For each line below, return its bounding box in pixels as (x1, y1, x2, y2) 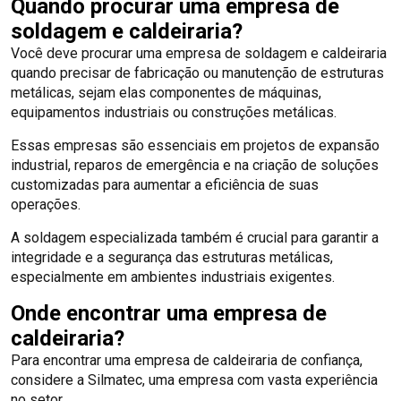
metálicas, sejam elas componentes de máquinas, (11, 83, 321, 101)
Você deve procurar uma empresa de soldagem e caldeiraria (11, 44, 387, 62)
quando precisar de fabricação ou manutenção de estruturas (11, 64, 384, 81)
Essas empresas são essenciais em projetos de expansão (11, 136, 380, 154)
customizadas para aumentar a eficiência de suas (11, 175, 319, 193)
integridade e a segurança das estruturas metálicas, (11, 248, 333, 266)
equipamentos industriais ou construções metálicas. (11, 103, 340, 121)
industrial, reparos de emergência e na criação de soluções (11, 156, 379, 174)
